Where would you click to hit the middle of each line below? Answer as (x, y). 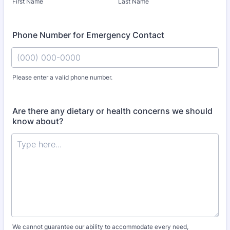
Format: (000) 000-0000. (60, 86)
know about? (38, 121)
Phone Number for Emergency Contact (88, 35)
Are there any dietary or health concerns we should (112, 111)
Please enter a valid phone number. (62, 77)
